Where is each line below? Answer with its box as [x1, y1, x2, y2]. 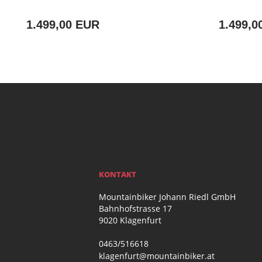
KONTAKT [98, 169, 136, 180]
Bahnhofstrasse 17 [98, 203, 172, 215]
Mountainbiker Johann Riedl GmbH [98, 191, 236, 203]
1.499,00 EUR [26, 18, 99, 32]
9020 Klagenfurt [98, 215, 161, 226]
